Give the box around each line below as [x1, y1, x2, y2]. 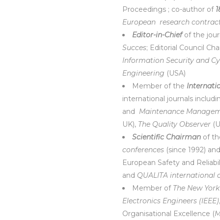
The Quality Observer [138, 120, 211, 129]
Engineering [122, 69, 165, 78]
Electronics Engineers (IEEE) [122, 196, 219, 205]
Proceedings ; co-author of [122, 5, 216, 14]
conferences [122, 145, 164, 154]
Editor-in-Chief [132, 30, 182, 39]
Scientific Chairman [132, 133, 201, 141]
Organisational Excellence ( [122, 209, 215, 218]
